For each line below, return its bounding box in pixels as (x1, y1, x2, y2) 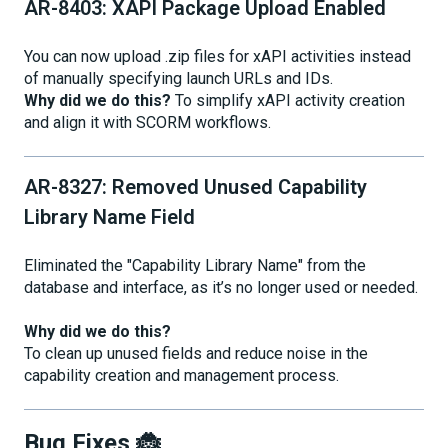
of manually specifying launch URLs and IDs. (24, 68, 333, 88)
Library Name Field (24, 205, 195, 230)
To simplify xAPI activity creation (171, 90, 405, 110)
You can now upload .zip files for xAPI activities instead (24, 46, 411, 66)
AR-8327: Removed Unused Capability (24, 175, 367, 200)
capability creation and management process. (24, 365, 339, 385)
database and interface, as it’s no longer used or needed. (24, 277, 418, 297)
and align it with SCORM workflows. (24, 112, 271, 132)
